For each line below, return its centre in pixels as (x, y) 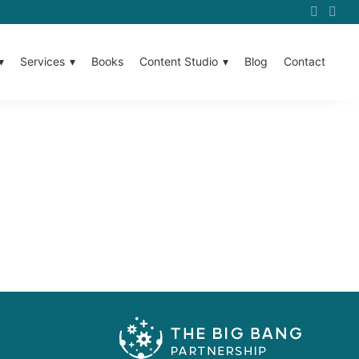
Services (42, 62)
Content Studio (179, 62)
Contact (305, 62)
